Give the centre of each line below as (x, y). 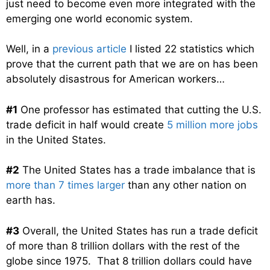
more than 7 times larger (65, 185)
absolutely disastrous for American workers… (115, 79)
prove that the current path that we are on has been (132, 64)
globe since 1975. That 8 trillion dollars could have (129, 261)
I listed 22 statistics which (190, 49)
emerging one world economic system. (99, 18)
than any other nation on (186, 185)
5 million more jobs (212, 124)
